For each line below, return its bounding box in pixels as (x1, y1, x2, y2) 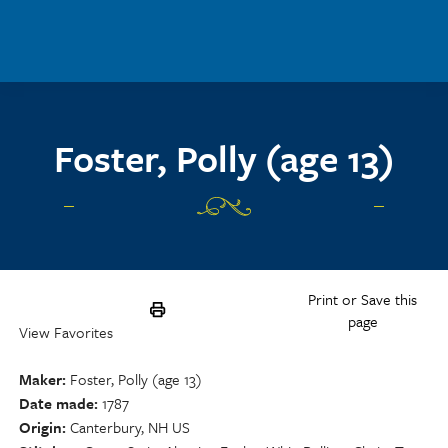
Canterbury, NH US (70, 416, 190, 438)
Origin (19, 416, 62, 438)
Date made (19, 392, 94, 414)
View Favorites (19, 321, 113, 343)
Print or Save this (308, 288, 418, 310)
